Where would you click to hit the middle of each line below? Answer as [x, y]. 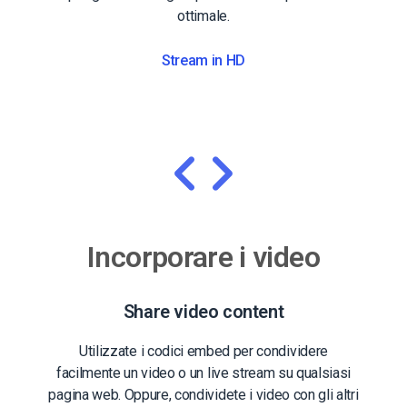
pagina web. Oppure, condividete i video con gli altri [203, 394]
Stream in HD [203, 60]
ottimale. [203, 15]
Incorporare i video [203, 257]
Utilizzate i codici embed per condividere [203, 351]
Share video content [203, 311]
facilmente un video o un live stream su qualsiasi [203, 372]
